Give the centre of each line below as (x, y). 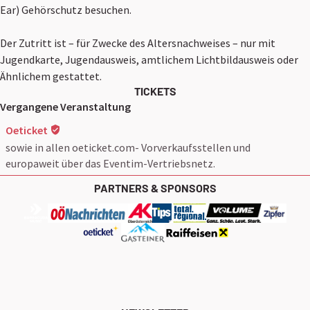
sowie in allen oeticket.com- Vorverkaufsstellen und (128, 147)
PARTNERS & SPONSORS (155, 188)
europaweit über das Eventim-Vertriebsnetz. (110, 163)
